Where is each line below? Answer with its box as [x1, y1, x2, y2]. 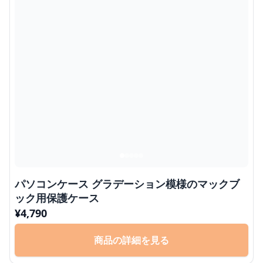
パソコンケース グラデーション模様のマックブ [15, 176, 92, 191]
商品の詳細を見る [94, 233, 169, 247]
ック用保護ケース [15, 190, 99, 205]
